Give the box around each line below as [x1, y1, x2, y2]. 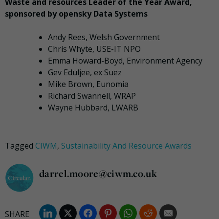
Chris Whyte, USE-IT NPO [48, 44, 141, 55]
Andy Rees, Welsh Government [48, 32, 160, 43]
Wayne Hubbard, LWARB [48, 102, 138, 113]
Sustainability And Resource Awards [61, 140, 192, 152]
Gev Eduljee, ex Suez [48, 67, 122, 78]
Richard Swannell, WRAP [48, 90, 136, 102]
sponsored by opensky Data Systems [5, 8, 148, 20]
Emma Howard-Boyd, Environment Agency [48, 55, 202, 66]
